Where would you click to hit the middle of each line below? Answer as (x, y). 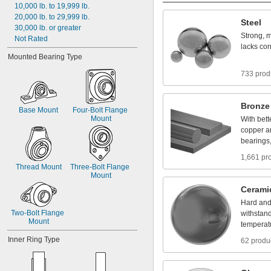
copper (252, 130)
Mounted (22, 57)
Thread (27, 167)
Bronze (255, 106)
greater (69, 28)
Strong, (253, 36)
